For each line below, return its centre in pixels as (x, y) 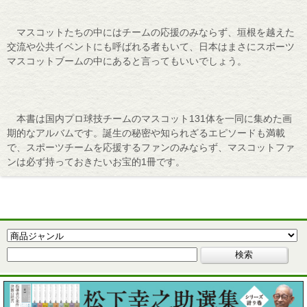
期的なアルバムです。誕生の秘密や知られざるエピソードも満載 (146, 133)
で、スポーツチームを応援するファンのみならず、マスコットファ (151, 148)
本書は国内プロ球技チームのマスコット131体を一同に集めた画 (149, 119)
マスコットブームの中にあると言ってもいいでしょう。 (127, 61)
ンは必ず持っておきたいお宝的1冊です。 (96, 162)
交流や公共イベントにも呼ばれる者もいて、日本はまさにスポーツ (151, 47)
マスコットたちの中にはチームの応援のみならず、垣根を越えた (151, 33)
